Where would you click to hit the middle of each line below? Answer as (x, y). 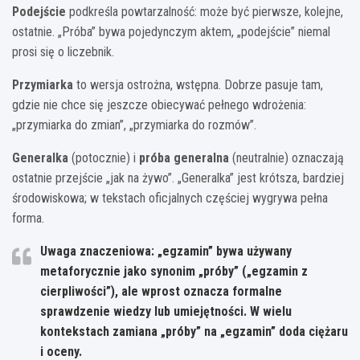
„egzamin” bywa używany (223, 251)
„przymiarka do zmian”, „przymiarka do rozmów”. (134, 125)
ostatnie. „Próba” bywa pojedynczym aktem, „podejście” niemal (171, 31)
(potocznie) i (104, 157)
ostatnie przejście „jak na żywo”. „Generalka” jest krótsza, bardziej (178, 178)
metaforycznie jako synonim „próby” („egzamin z (174, 271)
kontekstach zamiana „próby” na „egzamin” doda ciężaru (194, 331)
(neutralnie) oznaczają (286, 157)
